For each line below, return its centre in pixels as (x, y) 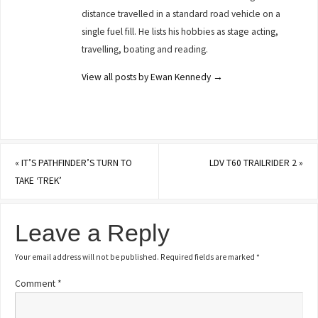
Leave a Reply (93, 233)
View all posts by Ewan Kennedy (148, 77)
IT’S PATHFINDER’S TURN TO (76, 163)
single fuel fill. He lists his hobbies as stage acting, (180, 32)
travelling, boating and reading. (145, 50)
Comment (37, 283)
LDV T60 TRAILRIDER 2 (254, 163)
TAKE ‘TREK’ (39, 180)
